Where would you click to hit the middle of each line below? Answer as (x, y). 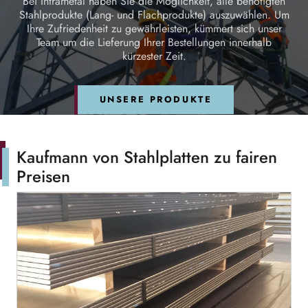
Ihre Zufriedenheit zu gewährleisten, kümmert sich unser (154, 29)
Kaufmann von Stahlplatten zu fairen (147, 157)
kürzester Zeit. (154, 56)
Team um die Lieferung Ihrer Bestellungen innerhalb (154, 42)
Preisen (43, 176)
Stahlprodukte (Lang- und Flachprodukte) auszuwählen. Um (154, 15)
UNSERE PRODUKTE (156, 99)
